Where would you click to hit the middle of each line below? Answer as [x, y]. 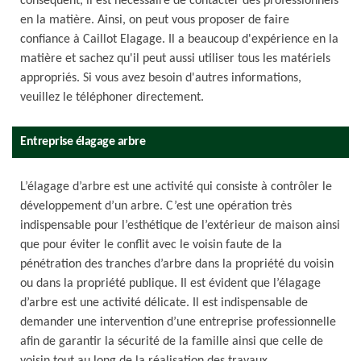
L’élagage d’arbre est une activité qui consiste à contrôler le [176, 187]
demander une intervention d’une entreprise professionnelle [178, 322]
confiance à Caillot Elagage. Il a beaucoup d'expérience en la [179, 39]
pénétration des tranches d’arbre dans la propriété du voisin [177, 264]
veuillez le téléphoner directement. [112, 98]
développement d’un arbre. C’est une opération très [156, 206]
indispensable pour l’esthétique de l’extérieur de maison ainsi [180, 226]
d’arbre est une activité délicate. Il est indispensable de [164, 303]
